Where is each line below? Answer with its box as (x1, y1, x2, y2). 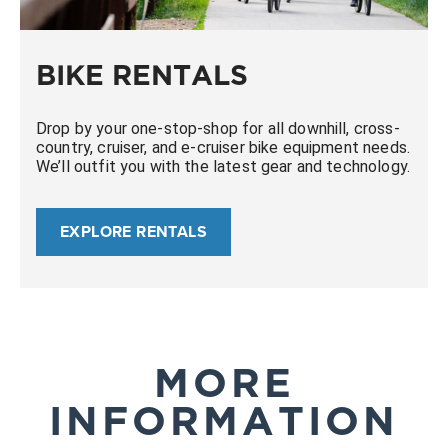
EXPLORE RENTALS (60, 219, 207, 243)
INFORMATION (49, 404, 399, 445)
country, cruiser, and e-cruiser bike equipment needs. (36, 137, 410, 157)
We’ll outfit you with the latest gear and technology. (36, 156, 410, 176)
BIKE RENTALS (36, 63, 248, 92)
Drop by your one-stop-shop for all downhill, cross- (36, 118, 400, 138)
